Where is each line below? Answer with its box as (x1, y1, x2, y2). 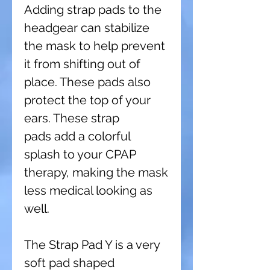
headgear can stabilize (24, 20, 149, 35)
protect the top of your (24, 92, 151, 107)
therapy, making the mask (24, 165, 168, 180)
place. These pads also (24, 74, 151, 89)
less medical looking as (24, 183, 152, 198)
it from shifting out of (24, 56, 140, 71)
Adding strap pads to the (24, 2, 162, 17)
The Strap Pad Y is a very (24, 237, 160, 252)
